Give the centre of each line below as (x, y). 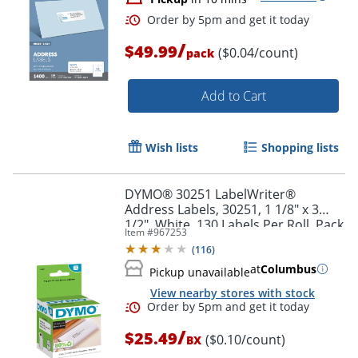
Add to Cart (233, 95)
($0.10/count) (245, 340)
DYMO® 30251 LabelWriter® (210, 194)
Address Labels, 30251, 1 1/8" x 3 (222, 209)
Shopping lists (300, 147)
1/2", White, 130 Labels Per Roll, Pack (234, 224)
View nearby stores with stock (233, 292)
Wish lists (172, 147)
